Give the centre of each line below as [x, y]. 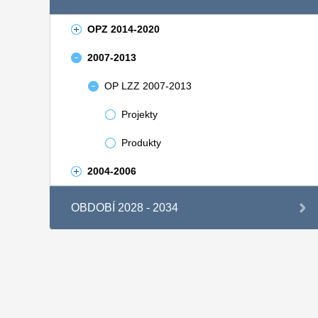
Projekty [139, 114]
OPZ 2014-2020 [123, 29]
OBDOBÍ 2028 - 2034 [124, 208]
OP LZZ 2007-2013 [148, 86]
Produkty [141, 143]
